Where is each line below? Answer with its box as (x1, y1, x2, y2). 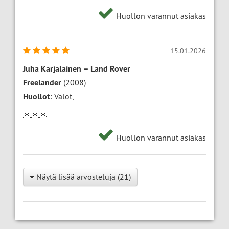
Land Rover (90, 63, 130, 75)
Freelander (23, 77, 61, 88)
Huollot (23, 91, 50, 102)
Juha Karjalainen (23, 63, 81, 75)
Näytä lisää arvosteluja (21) (34, 172, 131, 182)
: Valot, (50, 91, 74, 102)
